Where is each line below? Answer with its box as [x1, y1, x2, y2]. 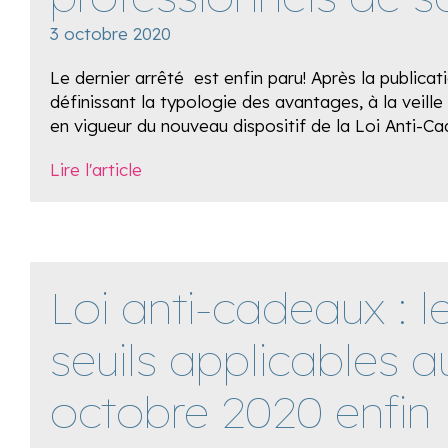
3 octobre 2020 [50, 23, 171, 44]
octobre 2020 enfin [50, 384, 431, 439]
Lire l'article [50, 159, 142, 180]
